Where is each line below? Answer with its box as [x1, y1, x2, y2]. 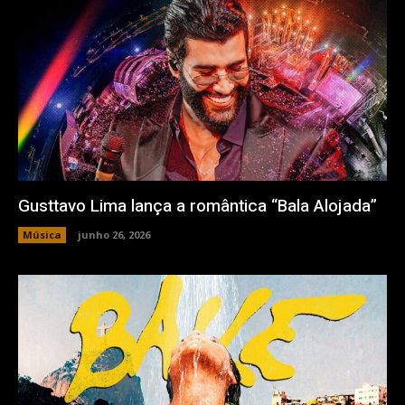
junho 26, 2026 [78, 228, 150, 242]
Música [23, 228, 61, 242]
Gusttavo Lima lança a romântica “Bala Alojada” [18, 193, 377, 220]
